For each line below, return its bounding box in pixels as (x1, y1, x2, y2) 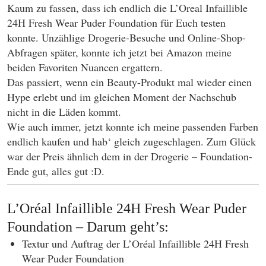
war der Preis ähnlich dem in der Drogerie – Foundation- (7, 149, 252, 163)
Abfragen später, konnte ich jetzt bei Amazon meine (7, 45, 232, 59)
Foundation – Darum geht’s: (7, 219, 169, 235)
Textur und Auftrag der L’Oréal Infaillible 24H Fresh (22, 236, 249, 251)
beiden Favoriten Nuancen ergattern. (7, 60, 163, 74)
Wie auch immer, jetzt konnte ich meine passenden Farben (7, 119, 258, 134)
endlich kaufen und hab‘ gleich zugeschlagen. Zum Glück (7, 134, 256, 148)
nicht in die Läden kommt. (7, 104, 121, 119)
